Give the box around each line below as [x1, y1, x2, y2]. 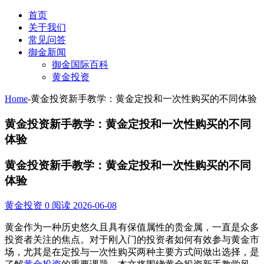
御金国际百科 [52, 60, 108, 70]
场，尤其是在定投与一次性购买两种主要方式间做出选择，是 [5, 247, 259, 258]
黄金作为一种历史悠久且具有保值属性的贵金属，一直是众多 [5, 222, 259, 233]
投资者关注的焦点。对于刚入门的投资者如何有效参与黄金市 [5, 235, 259, 245]
